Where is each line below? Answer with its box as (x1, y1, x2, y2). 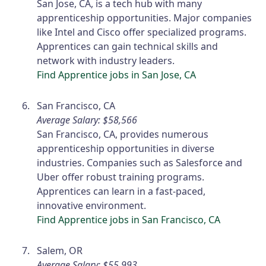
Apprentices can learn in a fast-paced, (37, 185, 206, 198)
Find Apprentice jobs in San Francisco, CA (37, 213, 221, 227)
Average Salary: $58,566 (37, 113, 138, 127)
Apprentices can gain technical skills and (37, 40, 218, 53)
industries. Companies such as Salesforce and (37, 156, 243, 170)
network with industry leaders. (37, 54, 175, 68)
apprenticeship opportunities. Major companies (37, 11, 252, 25)
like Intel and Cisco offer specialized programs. (37, 26, 247, 39)
